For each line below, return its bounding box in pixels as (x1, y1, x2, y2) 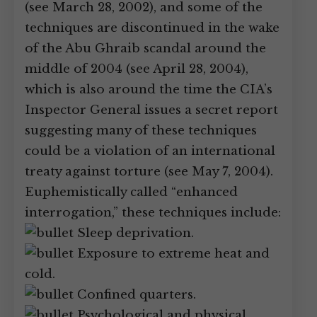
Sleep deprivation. (74, 226, 194, 241)
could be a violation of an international (25, 144, 275, 158)
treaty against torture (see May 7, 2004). (25, 164, 273, 179)
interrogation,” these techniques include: (25, 205, 281, 220)
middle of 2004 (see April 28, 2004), (25, 62, 248, 76)
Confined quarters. (74, 287, 196, 302)
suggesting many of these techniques (25, 123, 257, 138)
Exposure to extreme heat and (74, 246, 270, 261)
